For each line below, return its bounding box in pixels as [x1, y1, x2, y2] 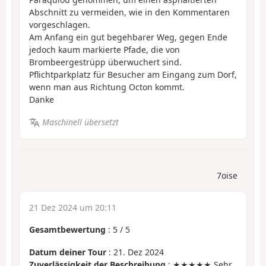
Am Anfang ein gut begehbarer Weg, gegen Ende [29, 31, 227, 43]
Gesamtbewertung [29, 223, 106, 235]
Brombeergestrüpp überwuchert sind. [29, 56, 182, 68]
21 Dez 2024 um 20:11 [29, 201, 116, 213]
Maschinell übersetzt [42, 116, 119, 128]
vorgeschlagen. [29, 18, 90, 30]
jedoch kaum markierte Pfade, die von [29, 43, 180, 55]
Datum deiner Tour [29, 246, 106, 258]
